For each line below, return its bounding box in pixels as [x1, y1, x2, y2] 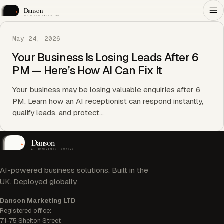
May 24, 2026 [12, 34, 60, 43]
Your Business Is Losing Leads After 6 [12, 50, 198, 65]
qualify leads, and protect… [12, 108, 104, 118]
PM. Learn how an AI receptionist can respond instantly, [12, 96, 203, 106]
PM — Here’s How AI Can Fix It [12, 63, 163, 78]
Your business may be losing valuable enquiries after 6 [12, 85, 200, 95]
